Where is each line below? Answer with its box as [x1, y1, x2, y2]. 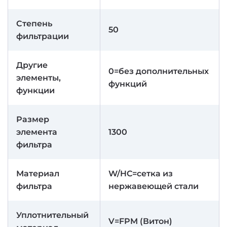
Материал [16, 169, 59, 178]
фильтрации [16, 31, 69, 41]
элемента [16, 127, 57, 137]
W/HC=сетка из [108, 169, 173, 178]
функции [16, 86, 55, 95]
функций [108, 79, 147, 89]
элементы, [16, 73, 61, 83]
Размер [16, 115, 49, 124]
